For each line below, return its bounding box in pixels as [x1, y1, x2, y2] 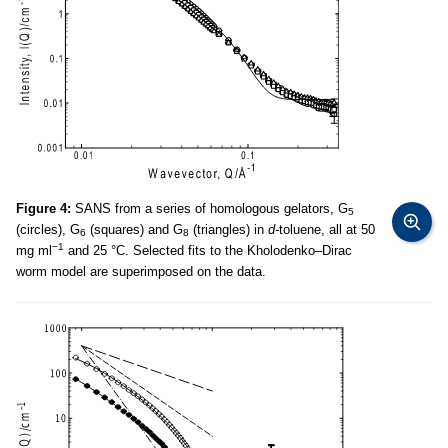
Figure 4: [16, 201, 71, 216]
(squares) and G [86, 222, 183, 237]
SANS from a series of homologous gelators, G [71, 201, 348, 216]
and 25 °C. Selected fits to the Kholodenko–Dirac [64, 243, 352, 258]
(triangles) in [189, 222, 268, 237]
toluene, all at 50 [279, 222, 375, 237]
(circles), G [16, 222, 80, 237]
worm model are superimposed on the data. [16, 264, 266, 279]
